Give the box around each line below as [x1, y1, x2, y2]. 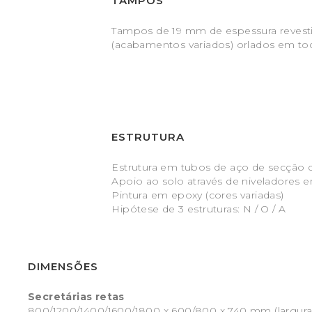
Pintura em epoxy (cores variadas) [111, 188, 284, 201]
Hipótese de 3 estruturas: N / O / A [111, 202, 286, 215]
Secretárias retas [28, 290, 125, 303]
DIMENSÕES [28, 259, 98, 273]
